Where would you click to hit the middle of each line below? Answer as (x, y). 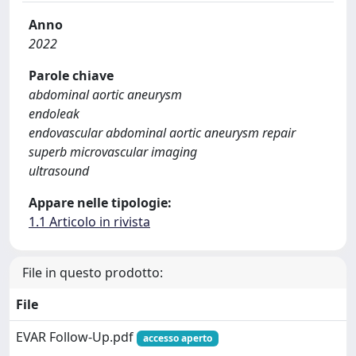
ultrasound (59, 171)
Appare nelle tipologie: (100, 203)
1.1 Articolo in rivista (89, 222)
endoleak (54, 114)
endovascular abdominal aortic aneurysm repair (162, 133)
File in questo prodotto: (93, 273)
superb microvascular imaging (113, 152)
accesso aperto (177, 338)
